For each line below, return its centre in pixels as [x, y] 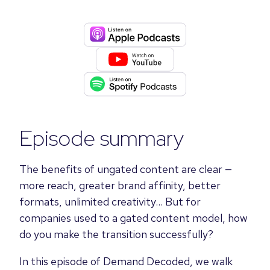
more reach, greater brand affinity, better [120, 185]
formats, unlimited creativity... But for [110, 201]
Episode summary [102, 138]
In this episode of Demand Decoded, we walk [126, 261]
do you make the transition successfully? [116, 234]
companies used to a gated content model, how [133, 218]
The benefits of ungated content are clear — [126, 169]
